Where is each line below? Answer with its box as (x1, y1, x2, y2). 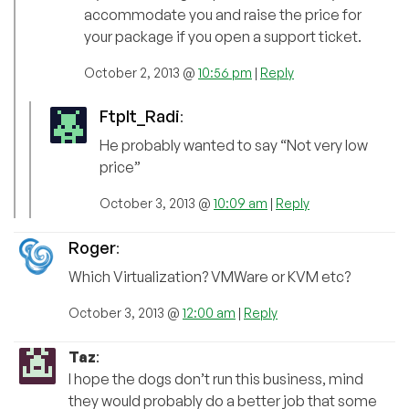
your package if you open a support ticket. (84, 26, 362, 46)
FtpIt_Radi (100, 105, 180, 126)
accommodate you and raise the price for (84, 5, 362, 24)
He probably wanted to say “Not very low (100, 135, 368, 154)
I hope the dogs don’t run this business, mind (68, 369, 363, 388)
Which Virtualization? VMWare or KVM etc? (68, 267, 351, 286)
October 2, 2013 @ (84, 64, 198, 80)
